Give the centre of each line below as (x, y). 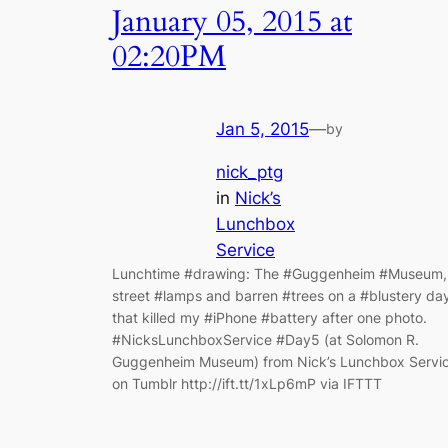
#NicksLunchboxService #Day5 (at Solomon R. (265, 339)
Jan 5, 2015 (262, 129)
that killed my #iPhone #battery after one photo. (269, 317)
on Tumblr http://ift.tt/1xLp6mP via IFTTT (247, 383)
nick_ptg (249, 171)
